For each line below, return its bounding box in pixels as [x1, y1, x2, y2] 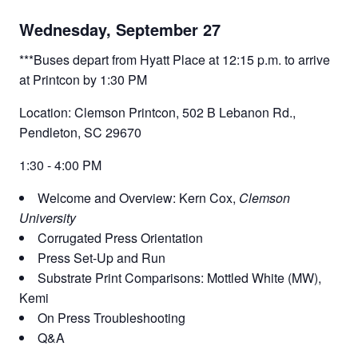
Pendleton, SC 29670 [19, 122, 141, 141]
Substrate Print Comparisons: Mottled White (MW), [38, 268, 321, 287]
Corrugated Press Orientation [38, 228, 203, 247]
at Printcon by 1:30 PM [19, 70, 147, 89]
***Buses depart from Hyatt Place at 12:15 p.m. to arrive [19, 50, 330, 69]
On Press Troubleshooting [38, 308, 185, 327]
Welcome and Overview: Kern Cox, [38, 188, 239, 207]
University [19, 208, 76, 227]
